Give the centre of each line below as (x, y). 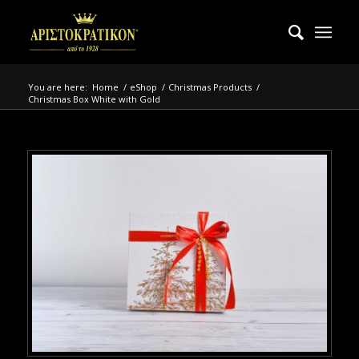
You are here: (57, 87)
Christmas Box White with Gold (94, 99)
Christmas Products (210, 87)
